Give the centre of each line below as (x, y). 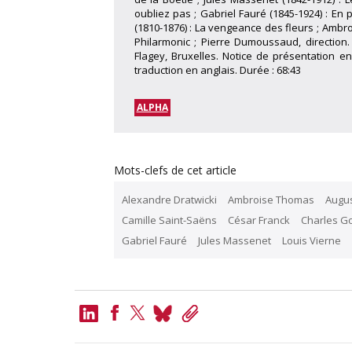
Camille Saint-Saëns (169, 220)
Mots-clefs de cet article (175, 170)
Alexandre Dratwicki (169, 200)
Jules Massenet (234, 240)
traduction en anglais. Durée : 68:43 (217, 70)
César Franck (258, 220)
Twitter (151, 337)
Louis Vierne (311, 240)
